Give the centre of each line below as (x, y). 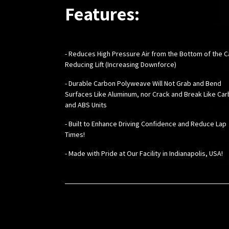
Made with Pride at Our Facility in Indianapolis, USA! (146, 154)
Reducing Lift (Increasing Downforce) (121, 65)
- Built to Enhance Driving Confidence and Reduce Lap (146, 124)
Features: (102, 14)
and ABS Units (86, 105)
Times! (75, 135)
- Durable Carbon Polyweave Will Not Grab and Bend (143, 84)
